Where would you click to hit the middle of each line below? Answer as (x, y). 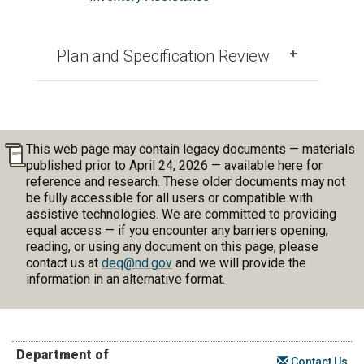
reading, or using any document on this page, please (172, 246)
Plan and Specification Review (163, 56)
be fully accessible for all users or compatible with (169, 197)
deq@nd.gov (136, 262)
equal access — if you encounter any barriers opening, (177, 230)
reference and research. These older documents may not (185, 181)
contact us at (63, 262)
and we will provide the (239, 262)
